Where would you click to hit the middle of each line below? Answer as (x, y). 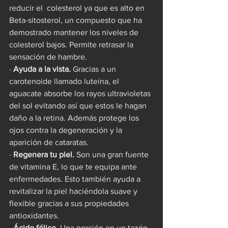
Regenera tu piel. (44, 154)
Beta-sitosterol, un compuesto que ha (77, 20)
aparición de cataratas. (49, 142)
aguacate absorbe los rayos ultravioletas (81, 93)
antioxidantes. (34, 215)
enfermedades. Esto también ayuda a (76, 179)
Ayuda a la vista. (42, 69)
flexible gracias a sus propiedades (70, 203)
